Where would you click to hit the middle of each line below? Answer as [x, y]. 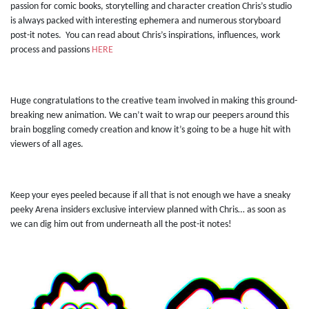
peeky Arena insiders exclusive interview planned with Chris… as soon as [148, 210]
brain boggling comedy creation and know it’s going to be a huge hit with [150, 130]
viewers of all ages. [47, 145]
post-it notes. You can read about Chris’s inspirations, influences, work [145, 36]
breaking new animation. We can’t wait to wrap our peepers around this [150, 116]
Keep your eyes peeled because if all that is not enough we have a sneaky [150, 196]
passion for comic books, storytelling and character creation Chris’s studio [151, 7]
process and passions [51, 50]
